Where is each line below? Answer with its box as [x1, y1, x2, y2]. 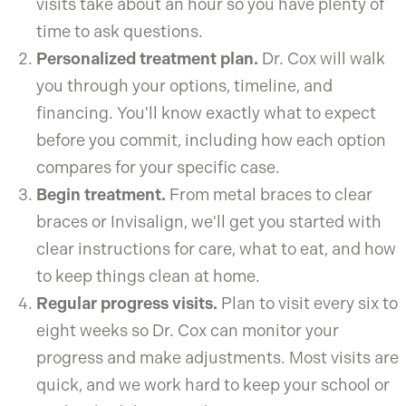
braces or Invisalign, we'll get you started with [36, 211, 382, 231]
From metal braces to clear [166, 184, 372, 204]
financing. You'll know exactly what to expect [36, 102, 376, 122]
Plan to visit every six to [217, 293, 398, 313]
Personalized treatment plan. [36, 48, 258, 68]
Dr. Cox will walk [258, 48, 385, 68]
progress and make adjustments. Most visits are [36, 347, 399, 367]
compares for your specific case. [36, 157, 280, 177]
